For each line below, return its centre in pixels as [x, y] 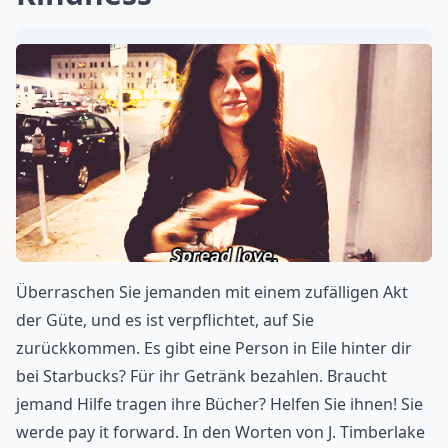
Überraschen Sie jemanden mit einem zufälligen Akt [212, 292]
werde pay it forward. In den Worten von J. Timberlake [220, 432]
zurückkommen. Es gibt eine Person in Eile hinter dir [214, 348]
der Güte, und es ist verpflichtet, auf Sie [165, 320]
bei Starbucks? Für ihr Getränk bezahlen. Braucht [201, 376]
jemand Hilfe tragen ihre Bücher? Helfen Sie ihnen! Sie [219, 404]
